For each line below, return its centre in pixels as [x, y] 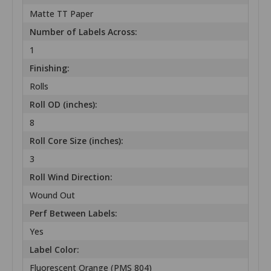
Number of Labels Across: [84, 31]
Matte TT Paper [62, 13]
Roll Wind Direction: [71, 177]
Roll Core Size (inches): [77, 140]
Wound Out [53, 195]
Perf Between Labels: [74, 213]
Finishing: [50, 68]
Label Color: [55, 249]
